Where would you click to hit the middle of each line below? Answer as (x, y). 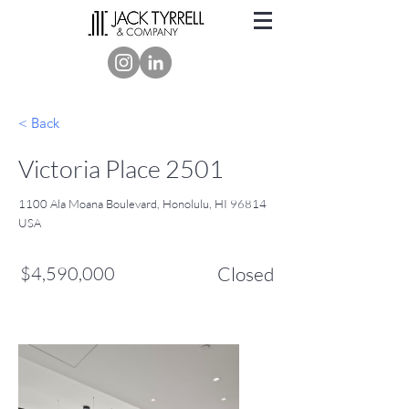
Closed (246, 274)
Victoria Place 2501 (121, 168)
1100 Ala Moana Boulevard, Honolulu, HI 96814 (142, 204)
